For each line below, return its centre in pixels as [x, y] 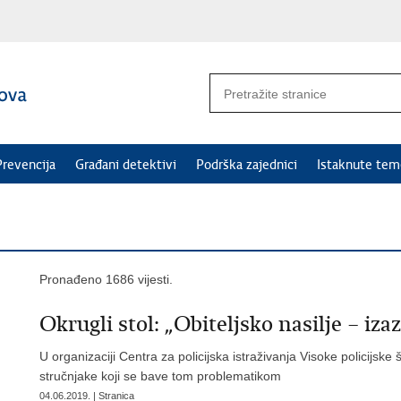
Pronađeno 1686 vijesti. [106, 279]
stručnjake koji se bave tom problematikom [160, 376]
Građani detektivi [126, 165]
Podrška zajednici [247, 165]
